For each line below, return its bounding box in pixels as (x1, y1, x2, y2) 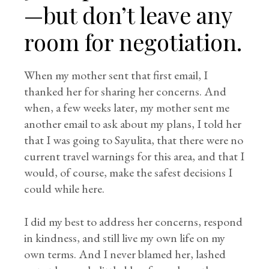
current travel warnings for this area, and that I (24, 148, 245, 164)
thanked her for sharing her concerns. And (24, 83, 227, 99)
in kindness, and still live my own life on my (24, 230, 226, 246)
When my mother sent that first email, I (24, 67, 208, 83)
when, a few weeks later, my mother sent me (24, 100, 230, 115)
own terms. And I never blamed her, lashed (24, 246, 226, 262)
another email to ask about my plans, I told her (24, 116, 242, 131)
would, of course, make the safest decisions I (24, 165, 233, 180)
